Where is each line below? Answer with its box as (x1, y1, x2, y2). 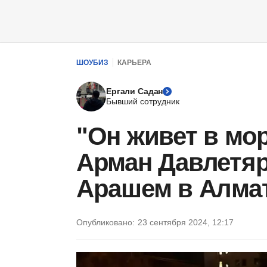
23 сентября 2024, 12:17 (138, 218, 234, 227)
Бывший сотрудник (106, 97, 179, 106)
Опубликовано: (76, 218, 135, 227)
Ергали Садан (106, 86, 163, 96)
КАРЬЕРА (117, 58, 151, 67)
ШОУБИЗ (76, 58, 108, 67)
